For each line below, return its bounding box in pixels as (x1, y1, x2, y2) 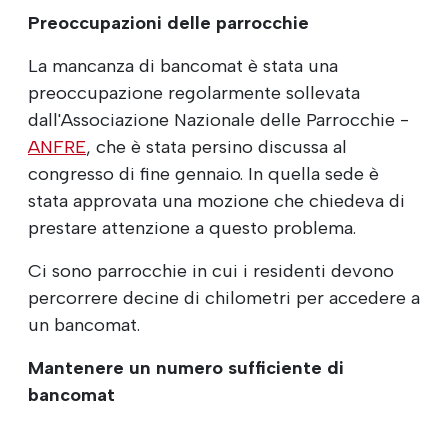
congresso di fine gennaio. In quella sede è (28, 162, 379, 185)
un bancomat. (28, 313, 140, 336)
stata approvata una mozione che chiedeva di (28, 189, 405, 212)
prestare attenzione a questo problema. (28, 216, 356, 239)
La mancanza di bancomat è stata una (28, 54, 338, 77)
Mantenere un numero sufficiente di (28, 356, 344, 379)
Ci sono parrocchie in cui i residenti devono (28, 259, 394, 282)
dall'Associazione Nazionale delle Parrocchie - (28, 108, 409, 131)
